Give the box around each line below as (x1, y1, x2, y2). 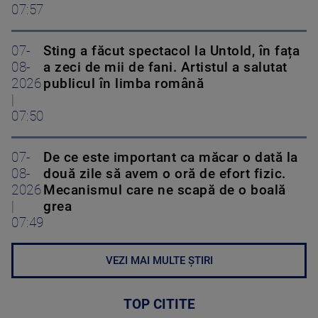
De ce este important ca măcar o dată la (43, 150, 298, 166)
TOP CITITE (123, 297, 195, 313)
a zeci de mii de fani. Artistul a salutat (43, 60, 287, 76)
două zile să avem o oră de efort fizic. (43, 166, 286, 182)
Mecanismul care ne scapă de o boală (43, 182, 286, 199)
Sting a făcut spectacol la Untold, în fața (43, 43, 300, 60)
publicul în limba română (43, 76, 204, 92)
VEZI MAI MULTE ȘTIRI (105, 254, 213, 268)
